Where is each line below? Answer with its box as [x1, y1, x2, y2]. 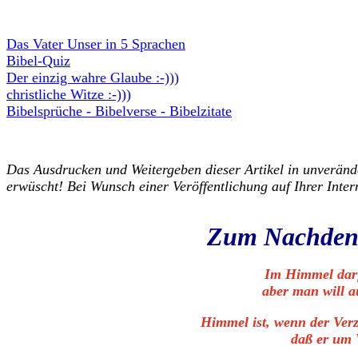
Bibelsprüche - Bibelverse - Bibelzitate [6, 103, 232, 119]
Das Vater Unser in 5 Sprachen [6, 36, 185, 52]
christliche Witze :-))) [6, 86, 131, 102]
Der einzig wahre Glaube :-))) [6, 70, 179, 86]
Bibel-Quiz [6, 53, 70, 69]
